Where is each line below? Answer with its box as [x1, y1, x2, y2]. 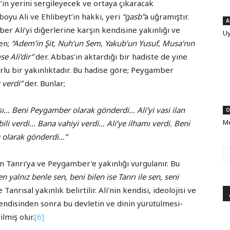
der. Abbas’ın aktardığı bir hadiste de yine [33, 51, 187, 62]
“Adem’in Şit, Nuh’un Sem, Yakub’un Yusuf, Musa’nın [11, 38, 195, 49]
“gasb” [122, 11, 144, 22]
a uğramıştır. [144, 11, 189, 22]
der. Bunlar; [23, 78, 65, 89]
